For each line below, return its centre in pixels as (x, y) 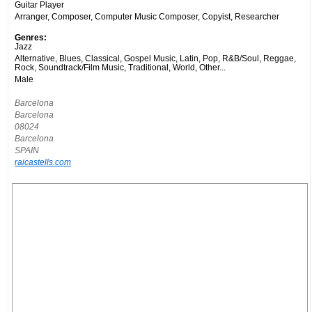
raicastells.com (43, 162)
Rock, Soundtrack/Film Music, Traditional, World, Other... (120, 67)
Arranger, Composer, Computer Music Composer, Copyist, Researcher (147, 16)
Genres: (31, 37)
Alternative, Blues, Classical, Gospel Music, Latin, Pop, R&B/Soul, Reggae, (155, 58)
